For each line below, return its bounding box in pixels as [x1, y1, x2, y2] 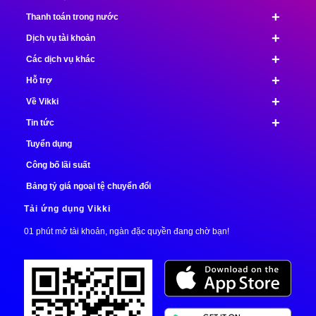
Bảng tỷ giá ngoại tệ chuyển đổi [25, 181, 151, 192]
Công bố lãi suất [25, 160, 90, 171]
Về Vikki [25, 97, 59, 107]
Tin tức [25, 118, 54, 128]
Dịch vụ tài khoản [25, 33, 95, 44]
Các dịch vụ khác [25, 54, 95, 65]
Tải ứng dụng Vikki [23, 204, 111, 214]
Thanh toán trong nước [25, 12, 119, 23]
